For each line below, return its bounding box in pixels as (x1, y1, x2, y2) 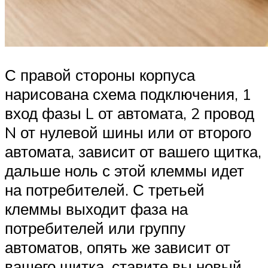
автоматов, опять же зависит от (5, 237, 230, 257)
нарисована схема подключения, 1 (5, 84, 251, 104)
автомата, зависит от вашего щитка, (5, 142, 261, 162)
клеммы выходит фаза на (5, 199, 188, 219)
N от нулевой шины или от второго (5, 123, 251, 142)
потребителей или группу (5, 218, 185, 238)
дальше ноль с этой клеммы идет (5, 161, 244, 181)
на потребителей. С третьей (5, 180, 205, 200)
